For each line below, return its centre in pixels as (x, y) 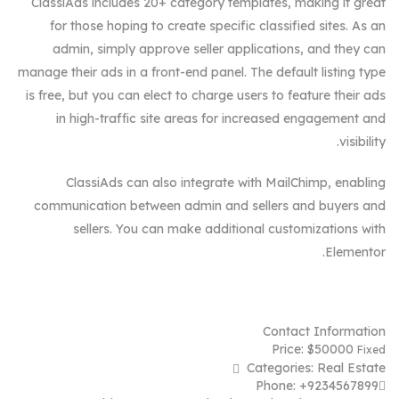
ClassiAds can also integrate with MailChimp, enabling (226, 182)
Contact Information (324, 331)
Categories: (280, 367)
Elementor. (355, 252)
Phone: (276, 385)
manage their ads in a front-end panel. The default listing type (202, 72)
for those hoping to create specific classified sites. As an (218, 25)
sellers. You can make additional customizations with (229, 228)
